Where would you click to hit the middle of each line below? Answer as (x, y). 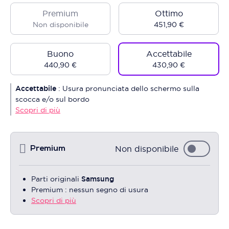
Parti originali (56, 179)
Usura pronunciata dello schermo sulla (131, 88)
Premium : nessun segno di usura (90, 190)
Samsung (98, 179)
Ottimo (169, 13)
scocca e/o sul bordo (52, 99)
